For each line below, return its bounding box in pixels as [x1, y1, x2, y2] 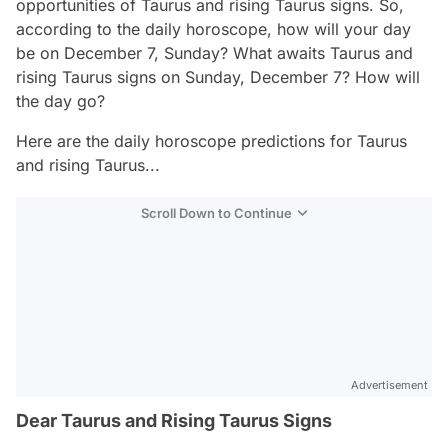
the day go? [16, 91, 105, 111]
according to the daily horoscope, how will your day [16, 19, 411, 39]
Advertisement [351, 378, 428, 392]
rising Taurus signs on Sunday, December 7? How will [16, 67, 420, 87]
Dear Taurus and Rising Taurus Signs [16, 410, 332, 431]
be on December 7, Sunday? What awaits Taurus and [16, 43, 413, 63]
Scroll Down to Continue [141, 205, 292, 221]
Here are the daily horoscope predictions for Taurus [16, 131, 407, 151]
